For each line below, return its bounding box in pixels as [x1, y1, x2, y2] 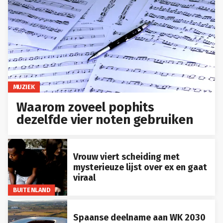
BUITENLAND [12, 186, 50, 194]
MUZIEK [12, 83, 35, 91]
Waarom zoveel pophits [16, 100, 155, 115]
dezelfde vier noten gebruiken [16, 112, 194, 128]
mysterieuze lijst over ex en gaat [73, 161, 207, 173]
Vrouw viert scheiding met [73, 151, 180, 162]
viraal [73, 172, 96, 183]
